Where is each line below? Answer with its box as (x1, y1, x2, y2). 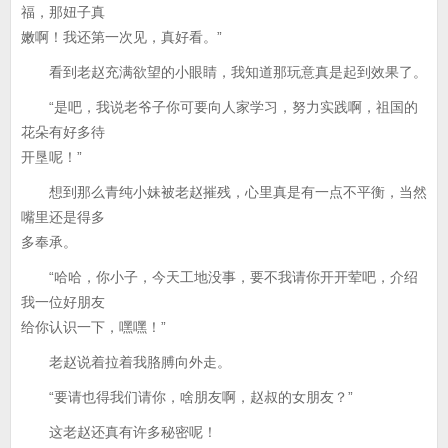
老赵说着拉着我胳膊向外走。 (21, 354, 231, 370)
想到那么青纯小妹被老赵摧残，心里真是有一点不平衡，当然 (21, 184, 427, 200)
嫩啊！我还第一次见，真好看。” (21, 29, 222, 45)
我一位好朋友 (21, 294, 105, 310)
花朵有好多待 (21, 124, 105, 140)
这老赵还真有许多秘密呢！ (21, 424, 217, 440)
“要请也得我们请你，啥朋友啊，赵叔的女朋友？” (21, 389, 353, 405)
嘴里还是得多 (21, 209, 105, 225)
